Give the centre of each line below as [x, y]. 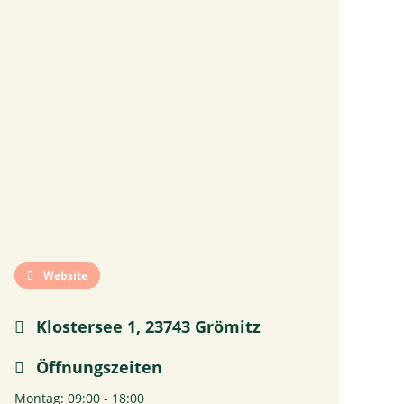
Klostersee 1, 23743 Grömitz [146, 326]
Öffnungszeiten [97, 367]
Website [64, 275]
